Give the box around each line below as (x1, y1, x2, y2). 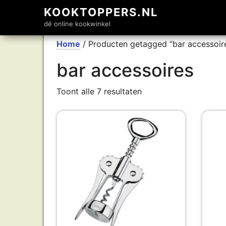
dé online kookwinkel (44, 20, 110, 28)
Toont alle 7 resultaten (56, 86, 142, 96)
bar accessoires (56, 59, 194, 81)
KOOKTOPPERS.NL (44, 6, 158, 19)
